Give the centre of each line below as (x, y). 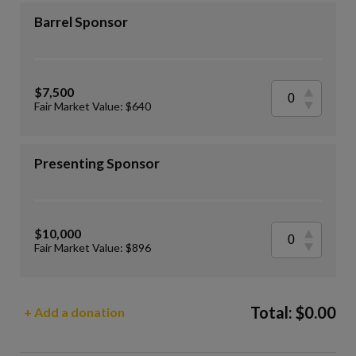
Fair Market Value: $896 (93, 248)
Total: (273, 312)
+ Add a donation (74, 312)
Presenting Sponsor (97, 163)
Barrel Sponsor (81, 22)
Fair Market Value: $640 (93, 106)
